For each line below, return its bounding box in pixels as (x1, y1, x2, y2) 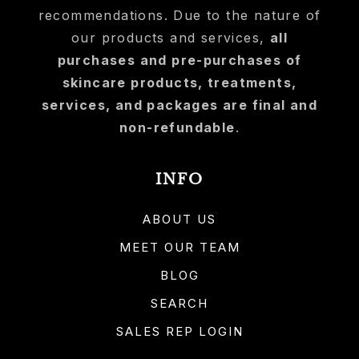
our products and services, (71, 30, 270, 46)
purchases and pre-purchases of (57, 52, 302, 68)
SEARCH (151, 296, 208, 311)
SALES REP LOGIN (115, 324, 244, 339)
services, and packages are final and (41, 97, 318, 113)
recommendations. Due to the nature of (38, 7, 321, 23)
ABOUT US (143, 212, 216, 227)
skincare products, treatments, (62, 75, 297, 91)
